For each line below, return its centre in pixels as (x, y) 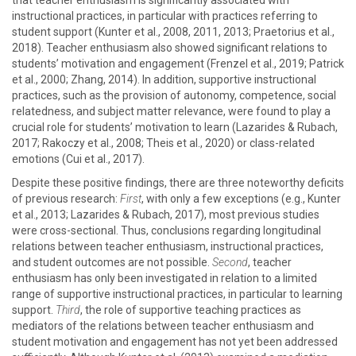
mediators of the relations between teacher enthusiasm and (163, 326)
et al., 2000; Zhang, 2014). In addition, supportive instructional (164, 79)
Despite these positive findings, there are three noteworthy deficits (178, 183)
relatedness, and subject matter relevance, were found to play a (171, 111)
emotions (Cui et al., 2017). (78, 159)
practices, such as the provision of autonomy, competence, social (174, 95)
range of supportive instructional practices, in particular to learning (177, 294)
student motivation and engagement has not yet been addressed (175, 342)
